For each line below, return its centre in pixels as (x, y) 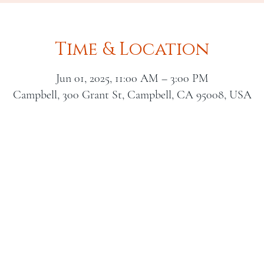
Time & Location (132, 49)
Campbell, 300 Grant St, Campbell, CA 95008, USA (132, 95)
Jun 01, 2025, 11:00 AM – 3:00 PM (132, 78)
